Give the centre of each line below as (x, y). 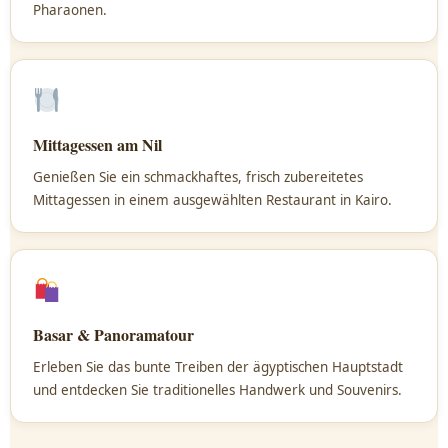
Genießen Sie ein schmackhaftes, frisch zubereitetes (198, 177)
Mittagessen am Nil (97, 144)
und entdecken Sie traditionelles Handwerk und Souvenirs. (217, 390)
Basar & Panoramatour (113, 334)
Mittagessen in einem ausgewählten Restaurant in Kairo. (212, 200)
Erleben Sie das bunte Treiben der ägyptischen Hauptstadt (218, 367)
